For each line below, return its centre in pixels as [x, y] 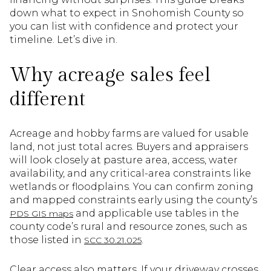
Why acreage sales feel [110, 75]
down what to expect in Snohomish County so [127, 13]
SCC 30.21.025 [113, 240]
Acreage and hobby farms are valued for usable [129, 134]
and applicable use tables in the [156, 214]
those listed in [47, 240]
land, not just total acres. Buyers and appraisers [129, 147]
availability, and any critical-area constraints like [130, 174]
